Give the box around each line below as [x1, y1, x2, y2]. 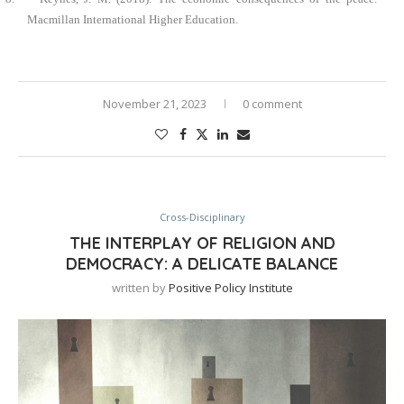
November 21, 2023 [102, 95, 207, 112]
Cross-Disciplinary [159, 209, 245, 224]
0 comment [242, 95, 302, 112]
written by [111, 279, 169, 296]
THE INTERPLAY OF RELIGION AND [69, 232, 335, 253]
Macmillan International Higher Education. [27, 12, 238, 26]
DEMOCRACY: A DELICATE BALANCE [66, 252, 338, 274]
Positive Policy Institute [168, 279, 293, 296]
